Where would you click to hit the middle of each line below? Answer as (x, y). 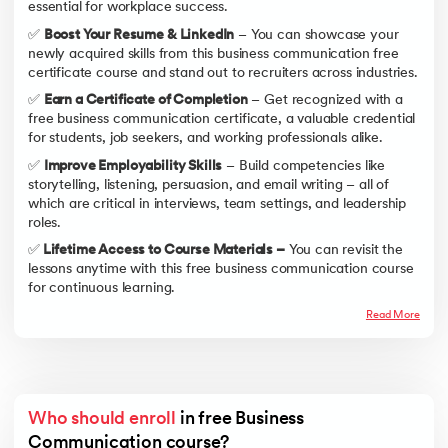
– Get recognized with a (325, 101)
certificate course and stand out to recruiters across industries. (223, 73)
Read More (392, 315)
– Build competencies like (304, 166)
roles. (45, 223)
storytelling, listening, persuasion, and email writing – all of (209, 185)
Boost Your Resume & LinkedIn (139, 35)
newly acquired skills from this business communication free (213, 54)
